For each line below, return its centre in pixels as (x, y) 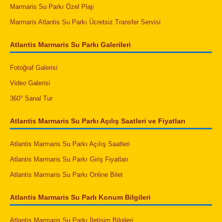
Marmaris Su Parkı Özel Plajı (52, 7)
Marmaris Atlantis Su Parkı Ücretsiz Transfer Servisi (85, 22)
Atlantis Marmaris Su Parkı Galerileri (70, 45)
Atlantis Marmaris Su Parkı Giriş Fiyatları (69, 160)
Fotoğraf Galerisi (34, 68)
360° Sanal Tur (31, 99)
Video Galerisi (30, 83)
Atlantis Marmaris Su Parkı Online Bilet (66, 175)
